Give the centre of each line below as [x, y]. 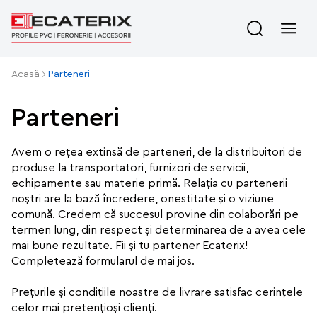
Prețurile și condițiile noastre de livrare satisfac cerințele [157, 292]
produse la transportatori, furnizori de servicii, [130, 168]
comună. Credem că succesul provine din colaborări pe [155, 214]
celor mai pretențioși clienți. [84, 308]
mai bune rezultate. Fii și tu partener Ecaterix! [129, 246]
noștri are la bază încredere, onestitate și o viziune [143, 199]
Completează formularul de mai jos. [103, 261]
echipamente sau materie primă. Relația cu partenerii [149, 183]
